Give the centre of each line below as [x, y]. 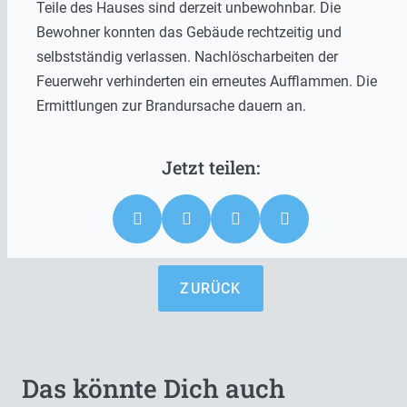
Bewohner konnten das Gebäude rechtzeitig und [189, 32]
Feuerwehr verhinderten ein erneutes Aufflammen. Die [207, 81]
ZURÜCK [211, 288]
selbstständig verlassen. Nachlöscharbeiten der [187, 57]
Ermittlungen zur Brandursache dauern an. [171, 106]
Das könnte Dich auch [154, 388]
